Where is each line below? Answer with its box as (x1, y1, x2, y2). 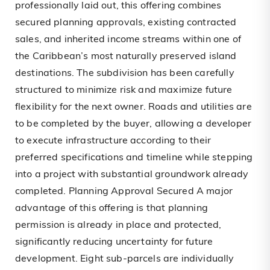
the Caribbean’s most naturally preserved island (15, 52, 237, 62)
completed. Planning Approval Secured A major (15, 187, 233, 197)
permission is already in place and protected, (15, 221, 222, 231)
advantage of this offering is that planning (15, 204, 208, 214)
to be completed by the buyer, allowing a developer (15, 119, 252, 130)
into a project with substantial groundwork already (15, 170, 249, 180)
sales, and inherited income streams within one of (15, 35, 241, 45)
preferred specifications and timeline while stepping (15, 153, 253, 163)
